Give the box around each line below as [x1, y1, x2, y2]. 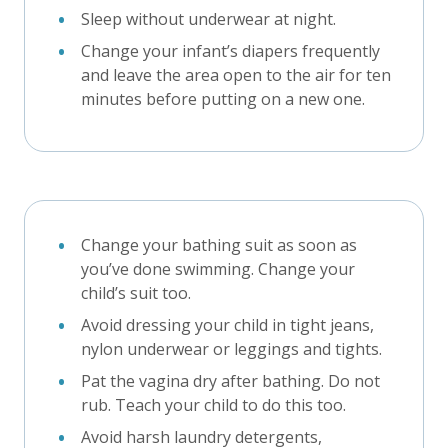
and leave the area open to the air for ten [81, 63, 391, 86]
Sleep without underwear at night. [81, 7, 336, 30]
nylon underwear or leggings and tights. [81, 337, 382, 360]
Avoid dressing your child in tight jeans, [81, 313, 374, 336]
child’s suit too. [81, 281, 191, 304]
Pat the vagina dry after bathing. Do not [81, 369, 380, 392]
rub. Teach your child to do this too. [81, 393, 346, 416]
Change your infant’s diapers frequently [81, 39, 380, 62]
